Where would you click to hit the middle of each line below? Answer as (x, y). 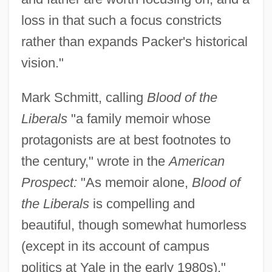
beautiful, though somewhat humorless (134, 225)
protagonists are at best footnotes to (126, 140)
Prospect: (49, 182)
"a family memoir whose (139, 118)
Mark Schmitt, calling (84, 97)
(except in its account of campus (115, 246)
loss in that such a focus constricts (121, 20)
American (196, 161)
